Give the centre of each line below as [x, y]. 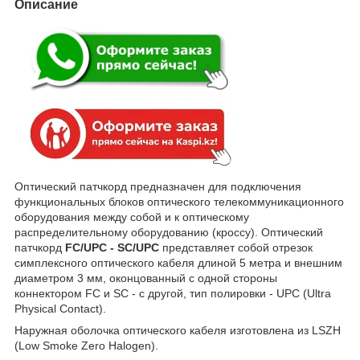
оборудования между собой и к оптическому [132, 217]
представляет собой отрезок [236, 248]
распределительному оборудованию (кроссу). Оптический [169, 233]
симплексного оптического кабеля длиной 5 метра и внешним [178, 263]
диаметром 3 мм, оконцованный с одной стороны [146, 278]
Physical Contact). [62, 309]
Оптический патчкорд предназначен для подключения [158, 187]
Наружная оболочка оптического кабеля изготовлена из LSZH [178, 331]
